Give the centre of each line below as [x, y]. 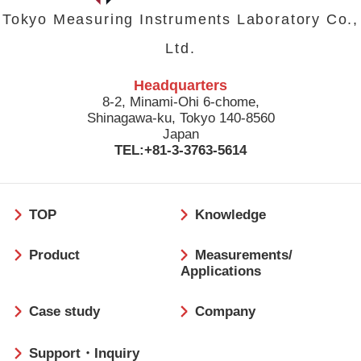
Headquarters [180, 85]
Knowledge [230, 215]
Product [54, 255]
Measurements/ [243, 255]
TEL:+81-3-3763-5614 [180, 150]
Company [225, 312]
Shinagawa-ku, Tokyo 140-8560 [180, 118]
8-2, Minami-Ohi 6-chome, [180, 102]
